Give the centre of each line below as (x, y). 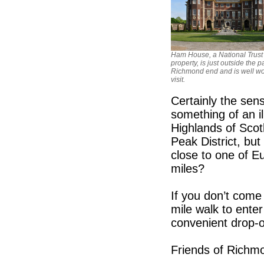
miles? (188, 168)
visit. (178, 79)
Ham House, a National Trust (217, 55)
